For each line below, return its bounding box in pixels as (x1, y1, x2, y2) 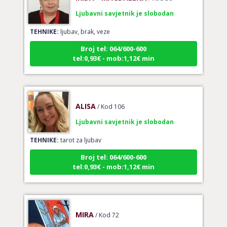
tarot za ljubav (58, 126, 101, 135)
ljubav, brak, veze (58, 17, 110, 26)
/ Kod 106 (97, 92, 125, 101)
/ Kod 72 (95, 201, 119, 210)
